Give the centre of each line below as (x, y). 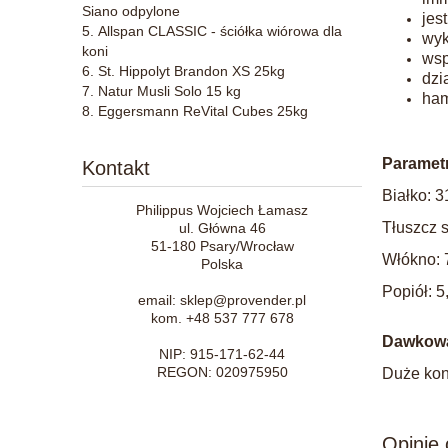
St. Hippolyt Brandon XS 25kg (191, 70)
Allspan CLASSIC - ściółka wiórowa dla (220, 30)
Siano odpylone (131, 10)
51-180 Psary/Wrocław (222, 245)
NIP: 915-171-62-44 (222, 353)
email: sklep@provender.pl (222, 299)
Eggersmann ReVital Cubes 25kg (203, 110)
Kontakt (116, 167)
